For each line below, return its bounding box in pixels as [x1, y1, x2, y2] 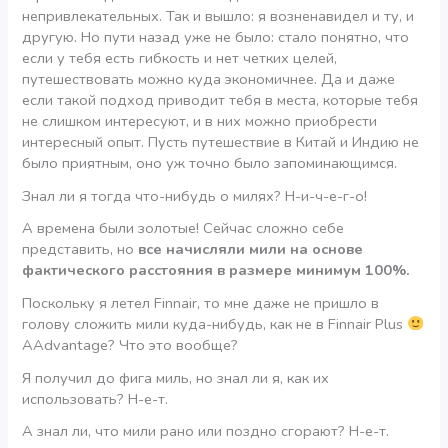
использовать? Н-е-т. [22, 388, 169, 409]
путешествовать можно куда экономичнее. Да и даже [22, 68, 396, 89]
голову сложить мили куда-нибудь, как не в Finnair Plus [22, 313, 408, 334]
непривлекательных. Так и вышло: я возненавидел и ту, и [22, 5, 415, 26]
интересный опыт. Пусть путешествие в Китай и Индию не [22, 131, 420, 152]
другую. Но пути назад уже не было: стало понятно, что [22, 26, 410, 47]
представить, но [22, 239, 139, 260]
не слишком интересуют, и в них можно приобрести [22, 110, 378, 131]
